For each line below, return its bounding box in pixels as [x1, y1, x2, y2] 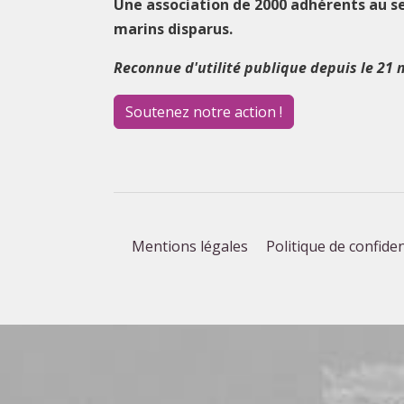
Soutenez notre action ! [125, 102, 282, 123]
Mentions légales [132, 236, 248, 257]
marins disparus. [114, 19, 233, 40]
